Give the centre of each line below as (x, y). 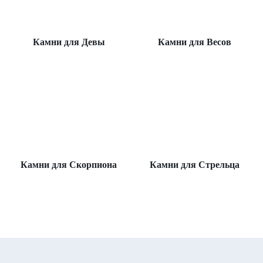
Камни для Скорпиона (69, 165)
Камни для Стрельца (194, 165)
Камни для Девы (69, 42)
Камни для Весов (194, 42)
